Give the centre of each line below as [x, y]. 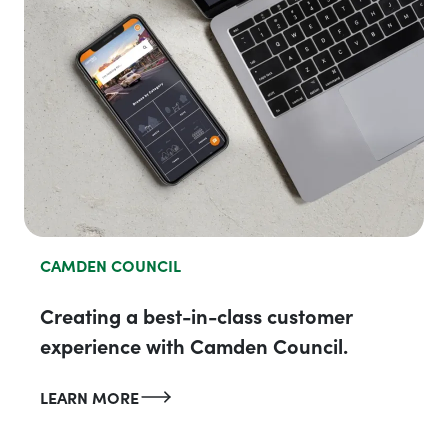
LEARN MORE [89, 397]
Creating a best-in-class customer [196, 316]
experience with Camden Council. [194, 346]
